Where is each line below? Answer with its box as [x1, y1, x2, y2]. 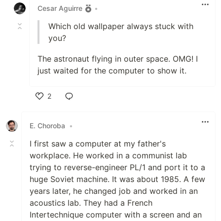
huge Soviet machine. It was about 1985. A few [30, 174, 205, 184]
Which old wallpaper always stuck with [48, 21, 193, 31]
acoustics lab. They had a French [30, 197, 152, 208]
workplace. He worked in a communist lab [30, 150, 187, 160]
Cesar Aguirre [37, 4, 82, 13]
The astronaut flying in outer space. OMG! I [37, 53, 198, 64]
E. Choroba [30, 121, 65, 130]
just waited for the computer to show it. [37, 65, 186, 75]
